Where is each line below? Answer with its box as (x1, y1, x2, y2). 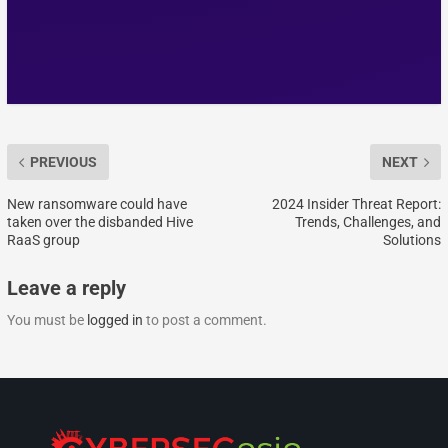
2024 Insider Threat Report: (272, 196, 442, 213)
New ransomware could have (6, 196, 187, 213)
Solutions (383, 232, 442, 249)
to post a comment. (142, 312, 267, 329)
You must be (6, 312, 87, 329)
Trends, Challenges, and (295, 214, 442, 231)
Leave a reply (6, 276, 126, 301)
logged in (86, 312, 143, 329)
